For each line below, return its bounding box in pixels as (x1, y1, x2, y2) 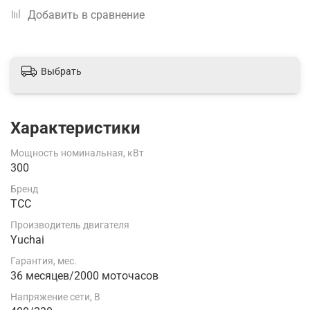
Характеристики (10, 118, 140, 138)
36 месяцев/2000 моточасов (10, 269, 158, 283)
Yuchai (10, 233, 44, 247)
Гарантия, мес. (10, 255, 77, 267)
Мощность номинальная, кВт (10, 147, 144, 159)
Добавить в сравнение (28, 8, 145, 21)
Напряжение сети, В (10, 291, 100, 303)
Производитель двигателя (10, 219, 129, 231)
